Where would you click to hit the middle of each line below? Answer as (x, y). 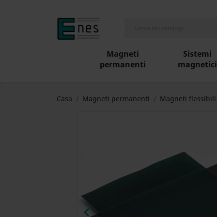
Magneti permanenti (116, 99)
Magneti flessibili (188, 99)
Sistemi (197, 54)
